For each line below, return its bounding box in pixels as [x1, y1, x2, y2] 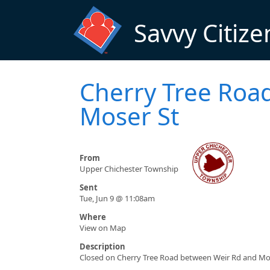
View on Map [80, 222, 126, 234]
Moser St [80, 99, 179, 133]
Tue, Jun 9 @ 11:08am [80, 193, 155, 204]
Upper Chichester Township [80, 163, 178, 175]
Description [80, 241, 125, 253]
